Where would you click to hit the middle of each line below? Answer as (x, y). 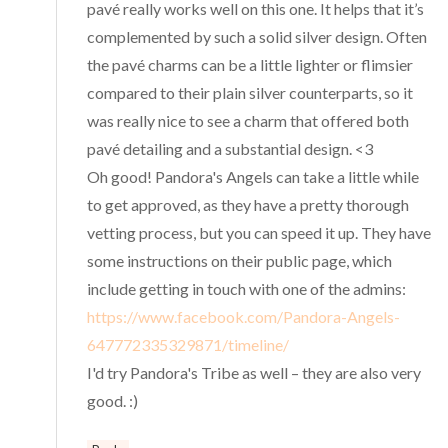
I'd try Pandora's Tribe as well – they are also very (254, 372)
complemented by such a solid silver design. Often (257, 36)
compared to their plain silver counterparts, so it (250, 92)
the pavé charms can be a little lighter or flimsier (250, 64)
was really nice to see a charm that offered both (248, 120)
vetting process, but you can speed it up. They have (259, 232)
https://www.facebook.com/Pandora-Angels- (244, 316)
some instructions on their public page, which (240, 260)
